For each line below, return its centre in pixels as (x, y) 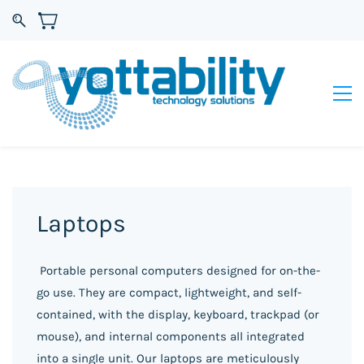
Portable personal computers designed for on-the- (178, 270)
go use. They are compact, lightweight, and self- (169, 292)
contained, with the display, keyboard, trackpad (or (178, 314)
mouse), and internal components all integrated (171, 336)
